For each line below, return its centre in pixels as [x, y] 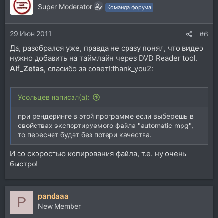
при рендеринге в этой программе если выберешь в [106, 116]
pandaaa [53, 196]
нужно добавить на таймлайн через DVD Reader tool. [104, 58]
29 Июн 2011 [31, 33]
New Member [59, 206]
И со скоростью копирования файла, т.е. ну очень [98, 153]
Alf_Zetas [27, 68]
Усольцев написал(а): [54, 97]
